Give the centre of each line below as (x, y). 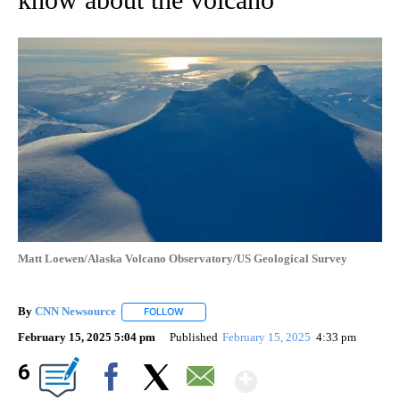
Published (194, 337)
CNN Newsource (75, 312)
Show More (326, 374)
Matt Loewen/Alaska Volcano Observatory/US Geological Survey (183, 259)
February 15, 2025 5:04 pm (87, 337)
